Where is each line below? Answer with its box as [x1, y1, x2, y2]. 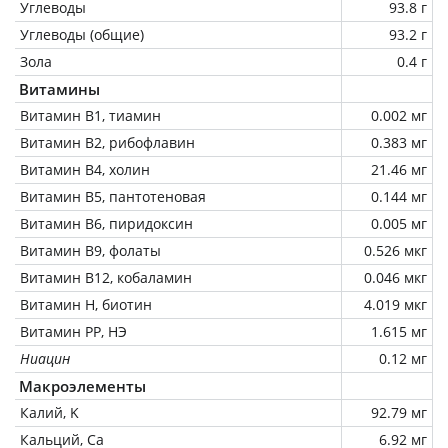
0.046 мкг [364, 267, 427, 287]
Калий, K [20, 402, 79, 422]
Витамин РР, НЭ [20, 321, 127, 341]
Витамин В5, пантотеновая [20, 186, 206, 206]
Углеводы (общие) [20, 24, 144, 44]
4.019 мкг [364, 294, 427, 314]
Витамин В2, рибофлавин [20, 132, 195, 152]
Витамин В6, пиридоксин [20, 213, 193, 233]
